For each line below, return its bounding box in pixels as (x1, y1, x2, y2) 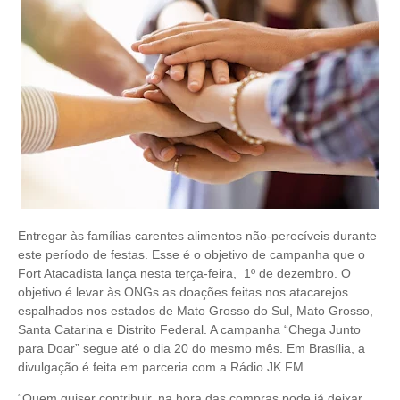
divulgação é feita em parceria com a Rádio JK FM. (18, 360, 307, 375)
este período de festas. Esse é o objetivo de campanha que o (18, 247, 365, 262)
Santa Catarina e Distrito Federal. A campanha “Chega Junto (18, 322, 361, 337)
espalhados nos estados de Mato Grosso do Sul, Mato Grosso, (18, 304, 373, 319)
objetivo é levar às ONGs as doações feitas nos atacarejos (18, 285, 348, 300)
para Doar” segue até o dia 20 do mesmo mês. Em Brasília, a (18, 341, 365, 356)
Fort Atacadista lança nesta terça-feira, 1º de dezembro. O (18, 266, 351, 281)
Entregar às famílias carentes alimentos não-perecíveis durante (18, 229, 377, 244)
